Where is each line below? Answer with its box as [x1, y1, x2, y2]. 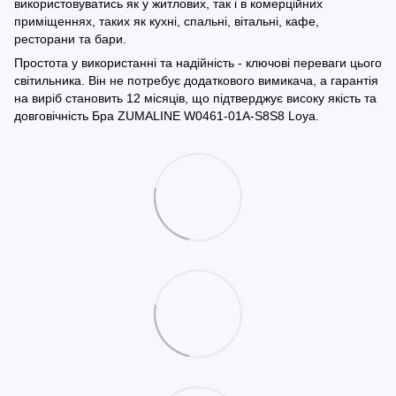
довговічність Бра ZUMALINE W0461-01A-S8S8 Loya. [14, 109, 319, 124]
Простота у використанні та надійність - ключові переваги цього [14, 56, 382, 71]
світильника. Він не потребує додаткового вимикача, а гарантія [14, 73, 378, 88]
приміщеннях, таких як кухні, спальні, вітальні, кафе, [14, 14, 319, 29]
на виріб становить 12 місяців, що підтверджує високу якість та [14, 91, 377, 106]
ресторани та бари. [14, 32, 126, 47]
